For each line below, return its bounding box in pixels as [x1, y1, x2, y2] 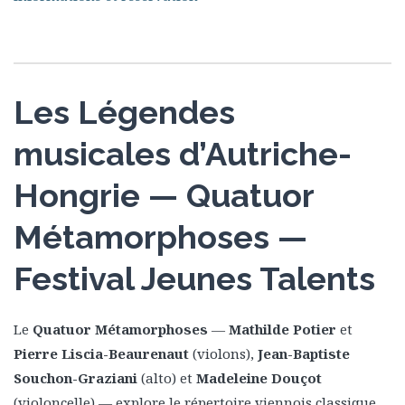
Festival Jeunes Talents [14, 259, 375, 297]
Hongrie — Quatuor [14, 176, 314, 214]
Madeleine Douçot [196, 369, 322, 387]
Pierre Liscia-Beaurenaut [14, 344, 189, 363]
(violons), [189, 344, 258, 363]
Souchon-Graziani [14, 369, 137, 387]
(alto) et [137, 369, 196, 387]
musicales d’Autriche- [14, 135, 352, 173]
